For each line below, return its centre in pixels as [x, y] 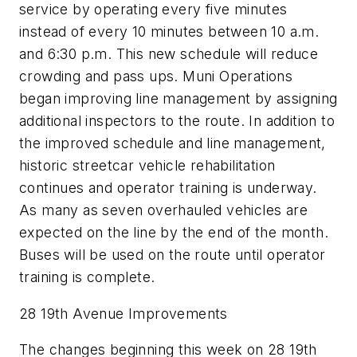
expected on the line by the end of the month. [174, 233]
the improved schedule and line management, [173, 143]
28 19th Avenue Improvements [124, 313]
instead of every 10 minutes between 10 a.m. [169, 32]
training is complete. [87, 277]
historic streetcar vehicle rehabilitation [147, 166]
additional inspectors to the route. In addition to [177, 121]
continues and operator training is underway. [168, 188]
